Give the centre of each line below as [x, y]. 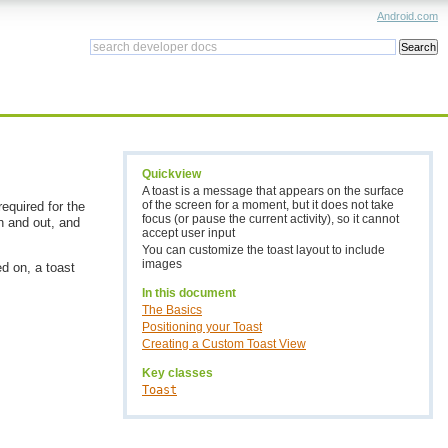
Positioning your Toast [202, 327]
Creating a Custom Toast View [224, 344]
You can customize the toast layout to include [263, 250]
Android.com [407, 16]
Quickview [171, 174]
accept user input [188, 233]
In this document [189, 293]
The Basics [172, 310]
